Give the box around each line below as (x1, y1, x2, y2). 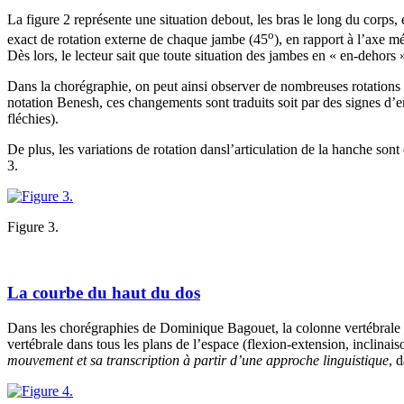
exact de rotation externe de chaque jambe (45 (7, 32, 268, 48)
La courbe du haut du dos (7, 283, 200, 303)
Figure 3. (7, 219, 59, 235)
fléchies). (7, 111, 59, 127)
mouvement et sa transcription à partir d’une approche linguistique (7, 352, 389, 368)
